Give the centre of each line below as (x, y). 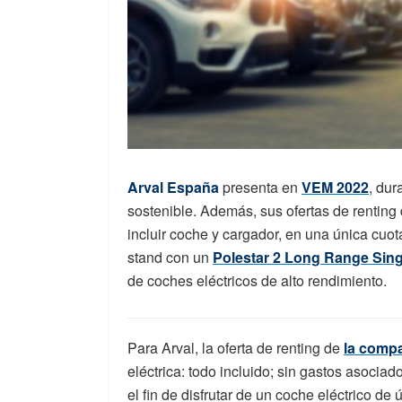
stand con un (170, 258)
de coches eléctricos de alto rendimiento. (257, 281)
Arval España (173, 188)
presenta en (262, 188)
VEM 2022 (335, 188)
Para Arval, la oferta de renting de (236, 348)
